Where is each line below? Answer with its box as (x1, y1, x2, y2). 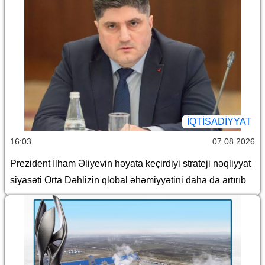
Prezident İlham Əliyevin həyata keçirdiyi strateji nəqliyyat (10, 158, 251, 169)
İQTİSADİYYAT (187, 116, 251, 127)
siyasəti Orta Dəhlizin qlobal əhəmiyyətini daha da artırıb (10, 174, 248, 185)
